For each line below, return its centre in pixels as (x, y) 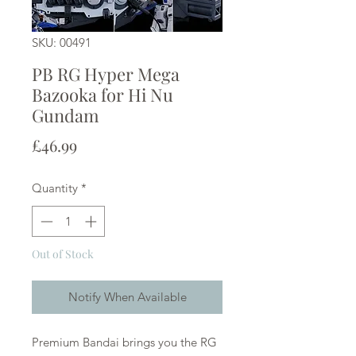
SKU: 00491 (62, 43)
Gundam (66, 116)
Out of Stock (63, 253)
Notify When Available (127, 296)
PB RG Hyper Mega (106, 74)
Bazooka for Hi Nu (103, 95)
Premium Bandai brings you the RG (124, 342)
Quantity (55, 188)
